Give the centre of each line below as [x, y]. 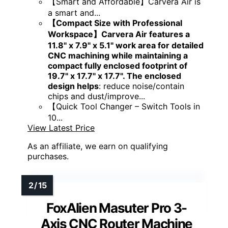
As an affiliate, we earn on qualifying [98, 146]
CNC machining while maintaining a [118, 56]
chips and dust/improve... [96, 96]
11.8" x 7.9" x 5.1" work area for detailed [126, 46]
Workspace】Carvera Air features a [119, 34]
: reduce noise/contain [141, 86]
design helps [73, 86]
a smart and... [74, 13]
